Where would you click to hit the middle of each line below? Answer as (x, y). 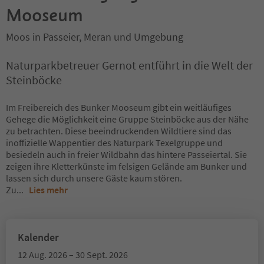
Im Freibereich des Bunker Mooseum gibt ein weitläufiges (119, 107)
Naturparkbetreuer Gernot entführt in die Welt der (129, 65)
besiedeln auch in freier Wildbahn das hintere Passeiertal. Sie (126, 154)
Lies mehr (48, 190)
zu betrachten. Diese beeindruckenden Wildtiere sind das (119, 131)
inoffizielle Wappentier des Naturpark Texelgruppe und (114, 143)
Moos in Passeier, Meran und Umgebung (95, 37)
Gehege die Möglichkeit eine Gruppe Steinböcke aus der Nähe (127, 119)
